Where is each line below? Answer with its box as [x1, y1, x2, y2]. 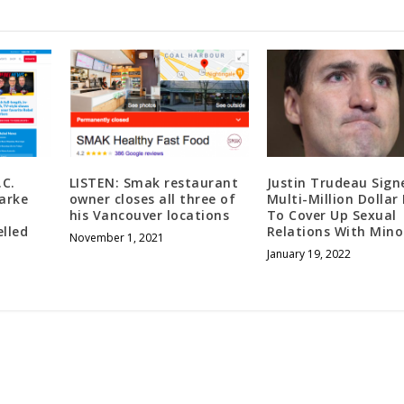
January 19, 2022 [266, 246, 351, 262]
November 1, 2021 [69, 230, 164, 246]
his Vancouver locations [69, 207, 230, 225]
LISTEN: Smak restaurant [69, 174, 239, 192]
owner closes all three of [69, 190, 236, 208]
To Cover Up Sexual [266, 207, 397, 225]
